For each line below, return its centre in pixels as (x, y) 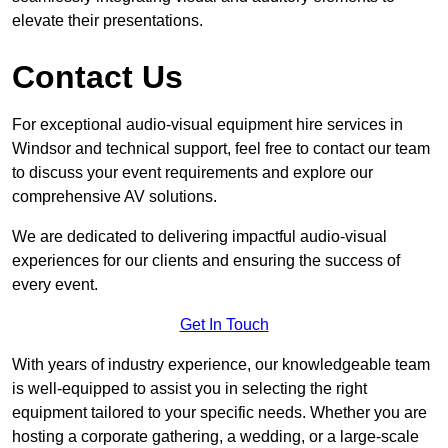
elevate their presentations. (107, 21)
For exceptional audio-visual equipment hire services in (207, 125)
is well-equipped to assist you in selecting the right (189, 389)
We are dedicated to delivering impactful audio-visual (199, 237)
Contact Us (97, 77)
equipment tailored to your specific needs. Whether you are (219, 413)
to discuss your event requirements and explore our (192, 173)
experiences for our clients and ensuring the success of (206, 261)
